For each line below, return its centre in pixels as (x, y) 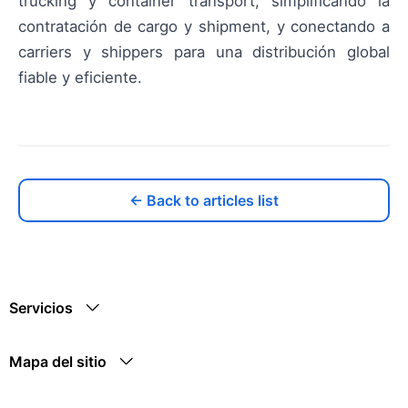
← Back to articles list (204, 200)
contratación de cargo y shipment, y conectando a (204, 26)
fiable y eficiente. (80, 77)
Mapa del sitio (58, 362)
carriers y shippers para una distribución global (204, 51)
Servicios (41, 308)
